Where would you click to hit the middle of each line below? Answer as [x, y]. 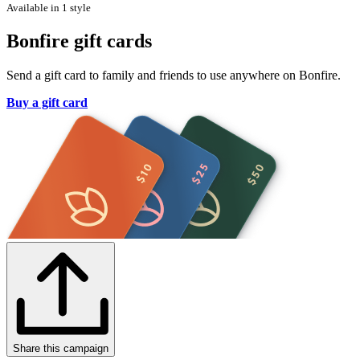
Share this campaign [61, 349]
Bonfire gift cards [79, 41]
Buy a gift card [47, 103]
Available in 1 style [49, 8]
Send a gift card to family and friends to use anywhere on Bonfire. [174, 76]
